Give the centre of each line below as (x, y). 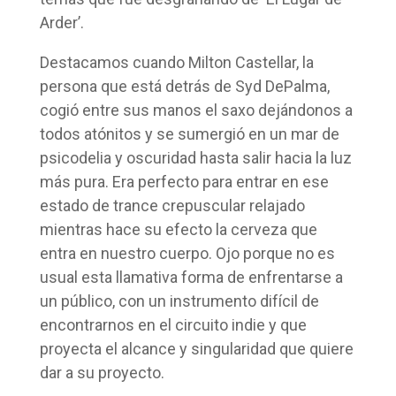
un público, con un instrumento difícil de (179, 301)
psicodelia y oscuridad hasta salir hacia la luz (195, 157)
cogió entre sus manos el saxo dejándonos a (196, 110)
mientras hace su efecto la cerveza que (178, 229)
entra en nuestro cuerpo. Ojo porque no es (187, 253)
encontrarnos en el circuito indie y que (173, 324)
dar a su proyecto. (102, 372)
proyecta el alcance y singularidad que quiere (196, 348)
